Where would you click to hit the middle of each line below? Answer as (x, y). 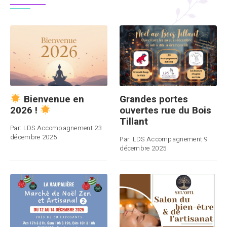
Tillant (134, 122)
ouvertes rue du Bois (166, 111)
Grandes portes (154, 100)
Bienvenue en (52, 100)
